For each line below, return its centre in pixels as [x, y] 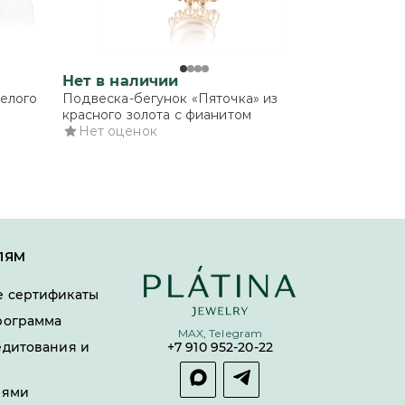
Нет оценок [118, 131]
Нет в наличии [120, 81]
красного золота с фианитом [156, 115]
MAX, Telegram [220, 333]
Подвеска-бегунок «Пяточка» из [170, 99]
